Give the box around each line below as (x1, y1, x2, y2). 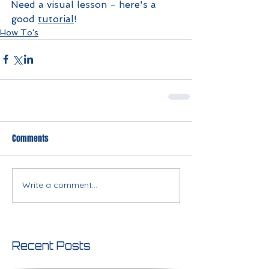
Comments (12, 131, 49, 145)
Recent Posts (12, 238, 91, 252)
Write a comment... (22, 180, 97, 191)
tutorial (38, 13, 74, 25)
